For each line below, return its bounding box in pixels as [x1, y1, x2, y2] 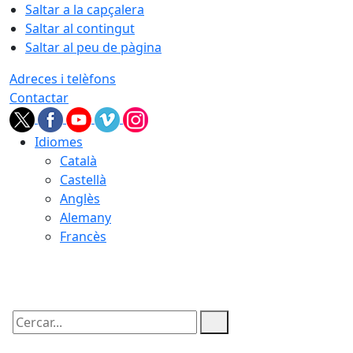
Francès [60, 228, 106, 245]
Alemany [60, 209, 111, 226]
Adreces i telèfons [9, 70, 116, 87]
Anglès [60, 190, 100, 207]
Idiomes [35, 133, 83, 150]
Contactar [9, 89, 69, 106]
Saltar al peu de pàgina [25, 39, 162, 56]
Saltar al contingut [25, 20, 135, 37]
